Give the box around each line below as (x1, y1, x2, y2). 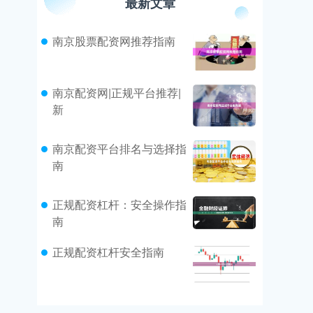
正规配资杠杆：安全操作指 (52, 196, 187, 212)
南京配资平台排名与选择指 (52, 140, 187, 156)
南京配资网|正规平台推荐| (52, 84, 181, 101)
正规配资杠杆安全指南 (52, 243, 164, 260)
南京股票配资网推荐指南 (52, 32, 175, 49)
